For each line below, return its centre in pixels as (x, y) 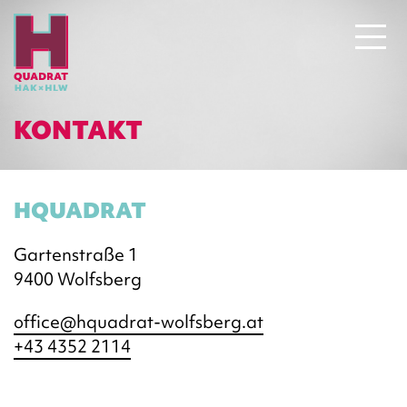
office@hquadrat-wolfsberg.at (139, 322)
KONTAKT (78, 130)
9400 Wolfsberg (78, 279)
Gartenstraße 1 (76, 254)
